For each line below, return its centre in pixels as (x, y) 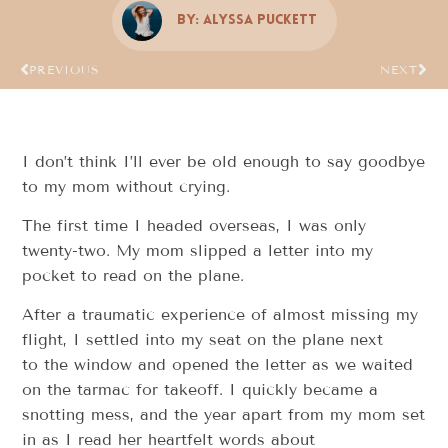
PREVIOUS (64, 69)
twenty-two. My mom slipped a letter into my (198, 250)
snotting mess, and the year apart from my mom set (224, 415)
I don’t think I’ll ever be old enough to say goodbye (224, 161)
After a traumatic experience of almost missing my (220, 315)
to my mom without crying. (126, 186)
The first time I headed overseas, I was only (194, 225)
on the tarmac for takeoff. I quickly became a (200, 390)
